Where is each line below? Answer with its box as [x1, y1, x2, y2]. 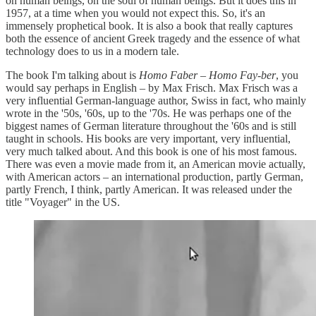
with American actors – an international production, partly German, [6, 170, 303, 183]
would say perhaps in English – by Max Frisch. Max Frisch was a [6, 81, 298, 94]
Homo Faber [139, 68, 197, 81]
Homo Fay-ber [209, 68, 276, 81]
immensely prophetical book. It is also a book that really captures [6, 19, 293, 32]
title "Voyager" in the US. [6, 195, 120, 208]
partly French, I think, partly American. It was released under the [6, 183, 292, 195]
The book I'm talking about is [6, 68, 139, 81]
